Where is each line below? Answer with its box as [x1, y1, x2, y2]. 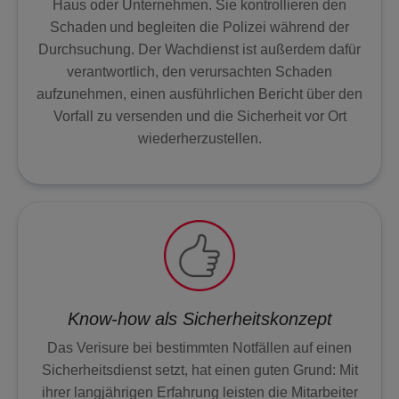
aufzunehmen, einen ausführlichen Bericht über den [37, 85, 362, 102]
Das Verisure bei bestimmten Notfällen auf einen [47, 339, 352, 355]
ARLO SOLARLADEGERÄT [30, 128, 175, 142]
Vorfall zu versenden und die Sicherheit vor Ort [53, 108, 346, 124]
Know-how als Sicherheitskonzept [67, 308, 332, 329]
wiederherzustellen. [137, 130, 262, 146]
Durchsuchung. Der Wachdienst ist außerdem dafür [38, 41, 361, 57]
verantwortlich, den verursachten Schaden [67, 63, 332, 79]
